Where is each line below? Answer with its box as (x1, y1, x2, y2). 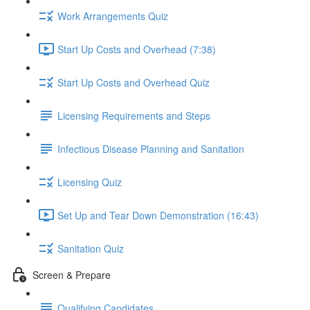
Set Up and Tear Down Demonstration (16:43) (57, 208, 259, 222)
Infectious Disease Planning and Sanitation (57, 141, 244, 156)
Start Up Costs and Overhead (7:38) (57, 42, 216, 56)
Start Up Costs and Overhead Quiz (57, 75, 210, 89)
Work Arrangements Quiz (57, 8, 168, 23)
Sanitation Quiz (57, 241, 124, 255)
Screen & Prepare (33, 267, 111, 282)
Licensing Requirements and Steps (57, 108, 210, 122)
